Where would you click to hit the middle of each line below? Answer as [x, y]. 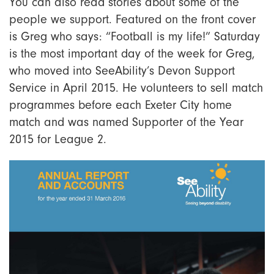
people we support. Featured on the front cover [132, 20]
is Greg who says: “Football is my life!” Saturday [135, 37]
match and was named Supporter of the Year [126, 123]
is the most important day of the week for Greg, [132, 54]
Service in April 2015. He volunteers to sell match [136, 88]
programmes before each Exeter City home [120, 106]
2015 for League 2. [58, 140]
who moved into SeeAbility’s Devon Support [122, 71]
